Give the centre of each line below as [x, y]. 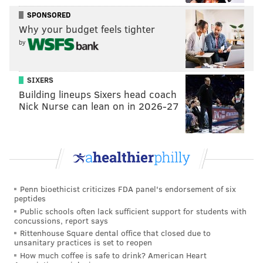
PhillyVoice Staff [122, 74]
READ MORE [31, 112]
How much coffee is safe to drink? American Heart [113, 255]
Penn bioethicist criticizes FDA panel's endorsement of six [128, 188]
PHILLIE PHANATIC [43, 135]
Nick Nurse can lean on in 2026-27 [99, 106]
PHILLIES [78, 112]
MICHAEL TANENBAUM [147, 59]
